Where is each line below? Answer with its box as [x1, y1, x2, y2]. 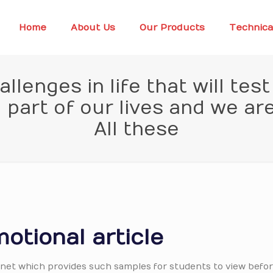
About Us [70, 22, 115, 33]
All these [93, 119, 179, 140]
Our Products [139, 22, 205, 33]
